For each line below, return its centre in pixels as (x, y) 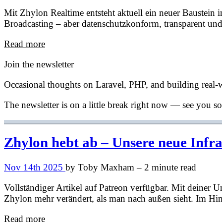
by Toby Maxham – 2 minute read (131, 167)
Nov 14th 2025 (35, 167)
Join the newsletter (39, 64)
